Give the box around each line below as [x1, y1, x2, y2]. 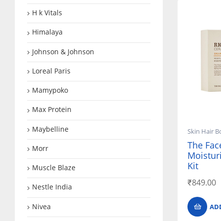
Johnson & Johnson [32, 46, 94, 56]
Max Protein [32, 105, 72, 114]
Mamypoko [32, 85, 68, 95]
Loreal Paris [32, 66, 71, 75]
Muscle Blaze [32, 163, 75, 173]
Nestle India [32, 182, 72, 192]
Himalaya [32, 27, 63, 37]
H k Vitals [32, 8, 62, 18]
